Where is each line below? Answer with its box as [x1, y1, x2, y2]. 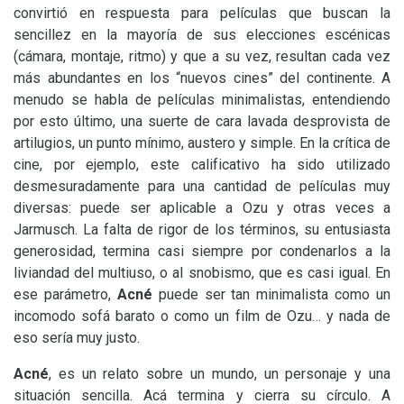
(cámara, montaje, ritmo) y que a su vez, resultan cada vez [14, 48, 390, 65]
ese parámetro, [14, 286, 117, 303]
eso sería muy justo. [14, 329, 140, 346]
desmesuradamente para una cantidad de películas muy [14, 178, 390, 195]
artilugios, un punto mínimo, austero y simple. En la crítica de [14, 134, 390, 151]
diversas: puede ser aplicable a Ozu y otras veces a [14, 199, 390, 216]
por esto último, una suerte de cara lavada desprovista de [14, 113, 390, 130]
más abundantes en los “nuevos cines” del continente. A [14, 69, 390, 87]
